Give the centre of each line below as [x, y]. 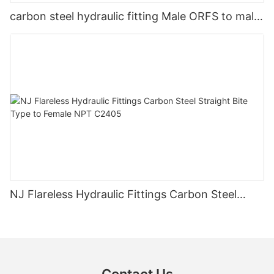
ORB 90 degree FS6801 [70, 32]
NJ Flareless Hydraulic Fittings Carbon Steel [123, 194]
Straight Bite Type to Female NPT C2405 [116, 211]
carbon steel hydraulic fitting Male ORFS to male [135, 16]
